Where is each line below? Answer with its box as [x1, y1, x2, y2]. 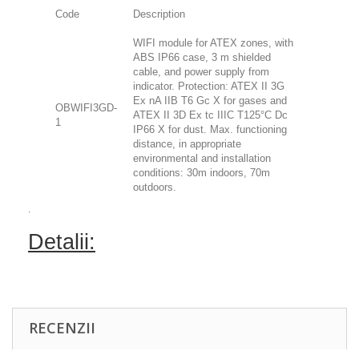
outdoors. [133, 180, 176, 193]
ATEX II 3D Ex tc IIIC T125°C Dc [133, 108, 288, 121]
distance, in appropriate [133, 137, 241, 150]
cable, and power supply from [133, 65, 269, 78]
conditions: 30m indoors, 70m [133, 166, 270, 179]
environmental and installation [133, 151, 271, 164]
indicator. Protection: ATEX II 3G [133, 79, 284, 92]
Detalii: [28, 229, 95, 254]
